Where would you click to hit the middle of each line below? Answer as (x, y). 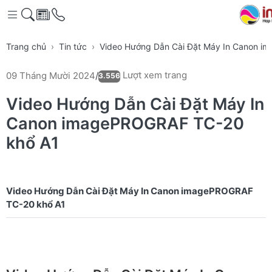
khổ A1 (32, 143)
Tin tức (73, 46)
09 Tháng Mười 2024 (51, 75)
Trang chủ (26, 46)
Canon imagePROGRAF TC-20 (125, 124)
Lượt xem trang (154, 75)
